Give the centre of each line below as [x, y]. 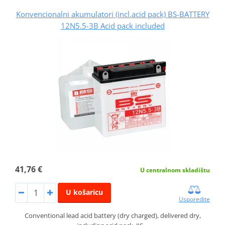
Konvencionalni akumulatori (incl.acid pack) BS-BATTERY [113, 14]
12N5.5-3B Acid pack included [113, 25]
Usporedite [195, 199]
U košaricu [84, 192]
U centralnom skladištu [175, 170]
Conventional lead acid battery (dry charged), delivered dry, [113, 215]
